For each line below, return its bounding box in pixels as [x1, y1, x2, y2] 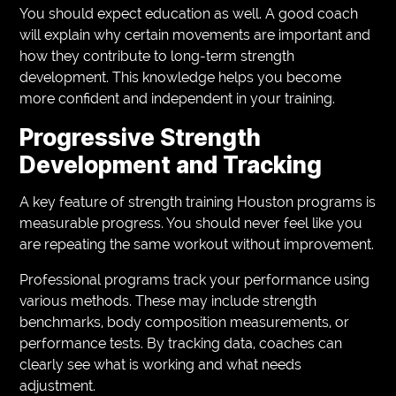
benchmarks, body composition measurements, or [19, 313, 350, 331]
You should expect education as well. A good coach [19, 4, 359, 22]
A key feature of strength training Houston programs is [19, 193, 377, 210]
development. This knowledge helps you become [19, 68, 342, 86]
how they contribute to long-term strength [19, 47, 295, 65]
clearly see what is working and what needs [19, 355, 302, 373]
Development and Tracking [19, 150, 323, 179]
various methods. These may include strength [19, 292, 317, 309]
